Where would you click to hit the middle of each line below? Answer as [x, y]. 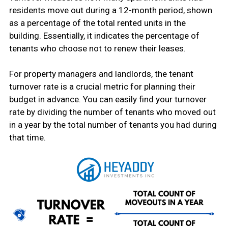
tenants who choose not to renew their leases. [97, 48]
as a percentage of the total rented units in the [97, 23]
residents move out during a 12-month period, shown [110, 10]
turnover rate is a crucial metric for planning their [102, 86]
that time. [27, 137]
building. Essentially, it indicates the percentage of [104, 35]
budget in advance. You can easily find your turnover [108, 99]
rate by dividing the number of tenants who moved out [112, 112]
